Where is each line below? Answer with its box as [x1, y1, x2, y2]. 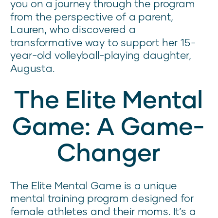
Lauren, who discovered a [10, 23, 136, 36]
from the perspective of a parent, [10, 10, 174, 23]
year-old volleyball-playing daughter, [10, 49, 192, 61]
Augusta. [10, 62, 55, 74]
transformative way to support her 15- [10, 36, 196, 49]
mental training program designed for [10, 192, 194, 204]
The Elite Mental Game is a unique [10, 179, 178, 192]
